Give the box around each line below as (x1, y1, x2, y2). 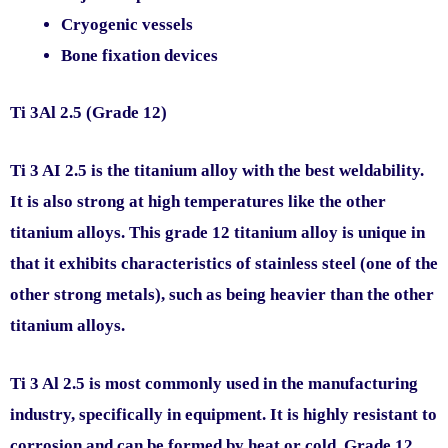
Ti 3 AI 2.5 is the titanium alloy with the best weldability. (10, 160, 424, 180)
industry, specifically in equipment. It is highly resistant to (10, 404, 437, 424)
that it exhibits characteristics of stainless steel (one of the (10, 253, 438, 273)
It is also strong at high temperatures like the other (10, 191, 386, 211)
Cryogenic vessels (61, 15, 193, 34)
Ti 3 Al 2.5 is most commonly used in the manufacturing (10, 373, 418, 393)
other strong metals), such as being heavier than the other (10, 284, 434, 304)
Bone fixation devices (61, 46, 218, 65)
